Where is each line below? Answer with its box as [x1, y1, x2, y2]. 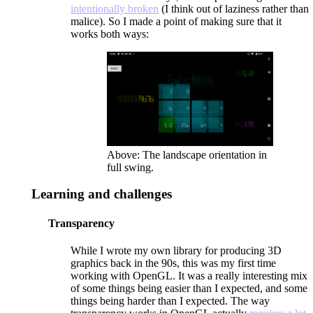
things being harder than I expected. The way [71, 295, 270, 307]
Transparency [48, 217, 115, 229]
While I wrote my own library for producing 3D [71, 245, 282, 256]
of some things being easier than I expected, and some [71, 282, 308, 294]
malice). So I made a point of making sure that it [71, 15, 282, 28]
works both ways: [71, 28, 150, 41]
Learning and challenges [31, 187, 173, 202]
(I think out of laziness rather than [159, 3, 310, 15]
